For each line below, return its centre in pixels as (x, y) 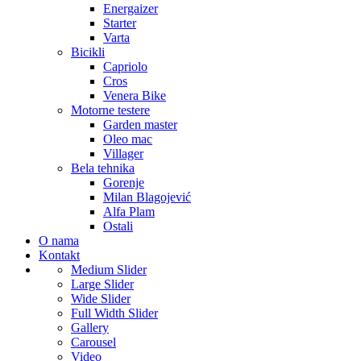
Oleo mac (128, 139)
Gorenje (124, 183)
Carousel (93, 342)
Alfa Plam (129, 212)
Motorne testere (110, 110)
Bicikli (88, 52)
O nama (59, 241)
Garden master (140, 125)
